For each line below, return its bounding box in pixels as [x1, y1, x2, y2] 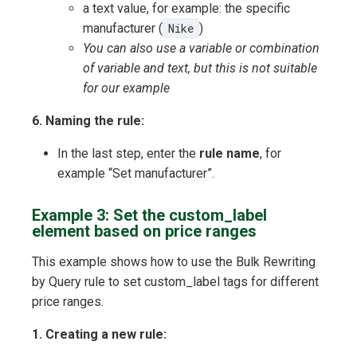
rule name [199, 146, 260, 162]
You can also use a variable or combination [83, 41, 320, 57]
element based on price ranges [32, 222, 257, 241]
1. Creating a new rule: [32, 327, 167, 343]
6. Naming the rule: [32, 113, 144, 129]
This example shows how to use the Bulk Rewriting [32, 254, 316, 270]
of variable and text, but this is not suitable [83, 61, 317, 76]
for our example [83, 80, 170, 96]
